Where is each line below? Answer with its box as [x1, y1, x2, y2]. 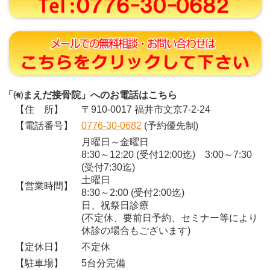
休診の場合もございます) [81, 225, 190, 236]
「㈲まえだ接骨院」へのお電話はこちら [4, 90, 177, 101]
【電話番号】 [5, 121, 73, 131]
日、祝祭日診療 [81, 200, 149, 211]
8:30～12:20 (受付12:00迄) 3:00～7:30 [81, 149, 252, 160]
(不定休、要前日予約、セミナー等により [81, 213, 258, 224]
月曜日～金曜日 [81, 137, 149, 148]
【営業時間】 [5, 181, 73, 192]
